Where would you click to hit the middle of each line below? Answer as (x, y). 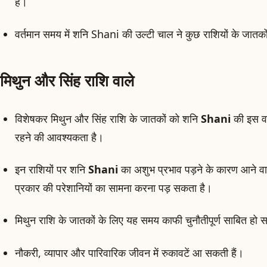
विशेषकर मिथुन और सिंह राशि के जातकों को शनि (108, 118)
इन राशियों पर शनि (52, 170)
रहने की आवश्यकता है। (61, 137)
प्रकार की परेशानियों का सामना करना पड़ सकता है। (114, 188)
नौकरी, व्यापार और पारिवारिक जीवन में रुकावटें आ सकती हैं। (131, 252)
